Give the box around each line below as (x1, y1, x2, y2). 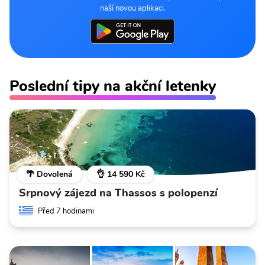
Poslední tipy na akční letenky (9, 76, 216, 96)
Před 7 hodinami (38, 206, 94, 216)
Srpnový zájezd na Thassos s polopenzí (19, 186, 218, 200)
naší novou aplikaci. (99, 2, 166, 14)
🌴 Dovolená (26, 169, 73, 180)
